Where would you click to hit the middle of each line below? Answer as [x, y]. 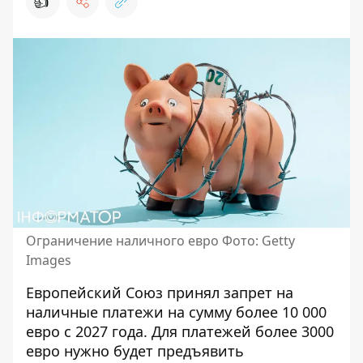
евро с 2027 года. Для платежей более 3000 [180, 331]
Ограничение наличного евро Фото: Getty [160, 241]
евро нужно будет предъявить [135, 351]
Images [49, 260]
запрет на [258, 293]
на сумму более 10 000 [245, 312]
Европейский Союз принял [125, 293]
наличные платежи [95, 312]
